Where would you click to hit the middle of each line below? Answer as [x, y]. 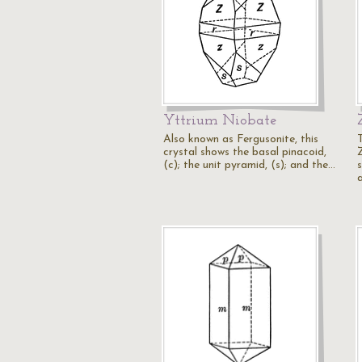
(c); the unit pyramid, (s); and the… [249, 165]
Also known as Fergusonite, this [241, 139]
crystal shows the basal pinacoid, [245, 152]
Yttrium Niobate [220, 121]
